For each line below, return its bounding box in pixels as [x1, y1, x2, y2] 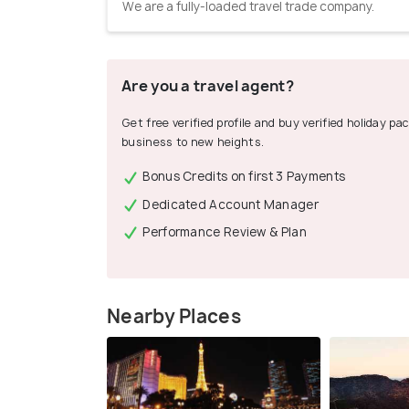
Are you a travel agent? [121, 76, 294, 97]
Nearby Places [107, 304, 241, 330]
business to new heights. [121, 134, 265, 151]
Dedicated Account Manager [140, 195, 319, 213]
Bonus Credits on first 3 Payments [140, 168, 346, 185]
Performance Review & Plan [140, 223, 307, 240]
